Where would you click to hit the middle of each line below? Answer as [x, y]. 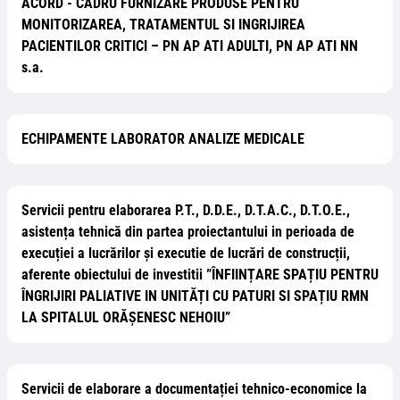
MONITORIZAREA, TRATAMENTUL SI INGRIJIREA [163, 25]
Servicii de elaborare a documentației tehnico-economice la [194, 389]
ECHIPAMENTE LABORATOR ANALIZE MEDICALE [163, 139]
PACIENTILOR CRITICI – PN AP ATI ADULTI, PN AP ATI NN [190, 46]
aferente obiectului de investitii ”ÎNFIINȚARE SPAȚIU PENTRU [200, 275]
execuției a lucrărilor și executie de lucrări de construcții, [186, 253]
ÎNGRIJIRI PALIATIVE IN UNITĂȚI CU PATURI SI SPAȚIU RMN [195, 296]
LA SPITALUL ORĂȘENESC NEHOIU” [126, 317]
